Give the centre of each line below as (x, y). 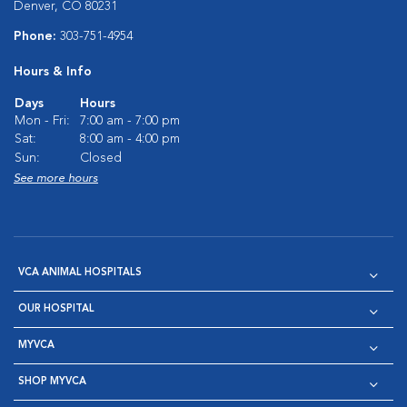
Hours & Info (53, 71)
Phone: (37, 36)
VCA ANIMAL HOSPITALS (80, 273)
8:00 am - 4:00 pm (130, 139)
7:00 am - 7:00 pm (130, 120)
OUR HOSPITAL (56, 309)
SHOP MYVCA (52, 382)
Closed (101, 158)
